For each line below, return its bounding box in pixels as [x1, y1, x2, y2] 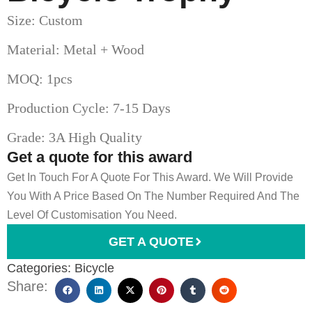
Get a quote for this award [7, 148, 192, 166]
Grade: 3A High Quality [7, 129, 142, 145]
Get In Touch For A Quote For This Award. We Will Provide [7, 171, 293, 183]
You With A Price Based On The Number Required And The [7, 189, 299, 202]
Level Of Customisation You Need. [7, 208, 177, 221]
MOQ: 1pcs [7, 70, 72, 86]
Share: [7, 278, 48, 294]
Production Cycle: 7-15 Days [7, 100, 171, 116]
